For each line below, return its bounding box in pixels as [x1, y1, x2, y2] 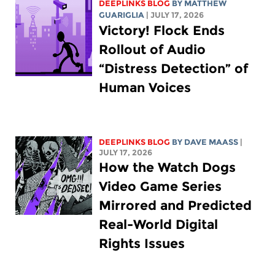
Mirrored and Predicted [99, 197, 252, 213]
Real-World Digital [99, 216, 219, 232]
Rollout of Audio [99, 41, 206, 57]
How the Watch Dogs [99, 159, 236, 175]
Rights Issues [99, 235, 185, 251]
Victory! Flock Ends [99, 22, 225, 38]
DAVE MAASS [184, 137, 239, 147]
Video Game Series [99, 178, 222, 194]
